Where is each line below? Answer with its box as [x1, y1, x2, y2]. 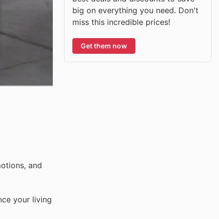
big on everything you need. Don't [72, 5, 198, 15]
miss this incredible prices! [72, 17, 170, 27]
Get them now [81, 41, 127, 50]
